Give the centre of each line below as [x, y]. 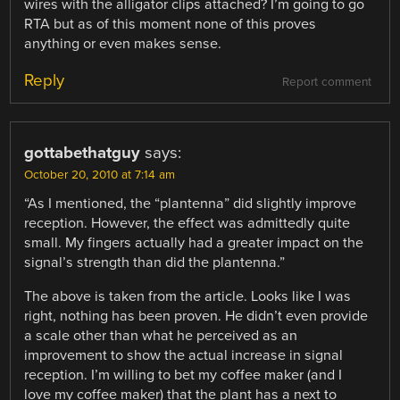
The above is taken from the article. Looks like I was [188, 297]
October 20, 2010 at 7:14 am [100, 175]
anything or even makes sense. [123, 44]
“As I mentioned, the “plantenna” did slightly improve [191, 204]
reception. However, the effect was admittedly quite [187, 224]
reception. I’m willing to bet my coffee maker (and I [183, 375]
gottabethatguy [83, 153]
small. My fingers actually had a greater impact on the [194, 243]
